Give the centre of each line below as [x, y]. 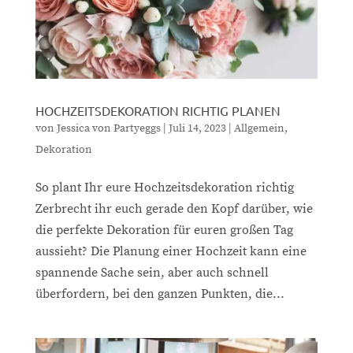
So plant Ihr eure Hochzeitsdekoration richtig [164, 187]
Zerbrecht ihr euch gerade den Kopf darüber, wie [174, 208]
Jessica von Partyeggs [108, 128]
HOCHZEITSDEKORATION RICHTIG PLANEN [158, 110]
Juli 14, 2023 [197, 128]
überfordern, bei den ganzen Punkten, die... [160, 294]
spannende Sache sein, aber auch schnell [152, 272]
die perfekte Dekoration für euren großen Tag [164, 230]
